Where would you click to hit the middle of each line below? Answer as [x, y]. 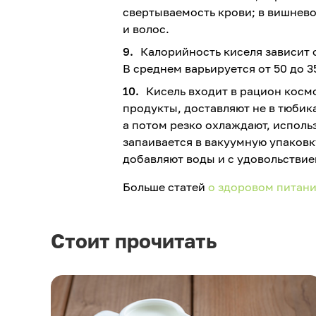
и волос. [146, 29]
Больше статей [165, 187]
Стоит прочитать [134, 241]
